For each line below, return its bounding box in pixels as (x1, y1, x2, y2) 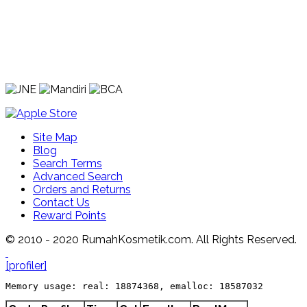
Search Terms (33, 157, 102, 171)
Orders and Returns (33, 183, 131, 197)
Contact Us (33, 196, 90, 210)
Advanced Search (33, 170, 123, 184)
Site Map (33, 131, 77, 145)
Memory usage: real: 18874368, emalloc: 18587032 (5, 281, 263, 292)
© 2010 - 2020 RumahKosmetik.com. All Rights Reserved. (5, 233, 297, 247)
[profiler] (5, 259, 47, 273)
